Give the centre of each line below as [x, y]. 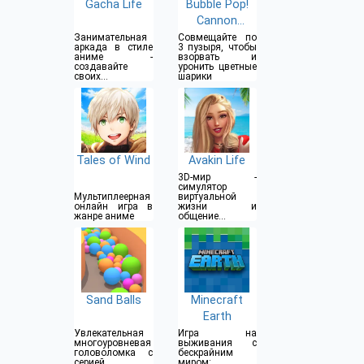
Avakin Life [217, 161]
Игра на [217, 334]
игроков [196, 236]
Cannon [217, 21]
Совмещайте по [217, 38]
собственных [104, 87]
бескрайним [205, 353]
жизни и [217, 207]
